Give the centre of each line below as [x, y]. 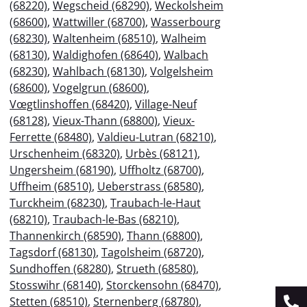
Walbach [186, 54]
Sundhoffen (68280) [60, 268]
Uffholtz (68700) [160, 170]
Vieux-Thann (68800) [105, 120]
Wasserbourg [186, 22]
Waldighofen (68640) [106, 54]
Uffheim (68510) [51, 186]
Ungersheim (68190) [62, 170]
